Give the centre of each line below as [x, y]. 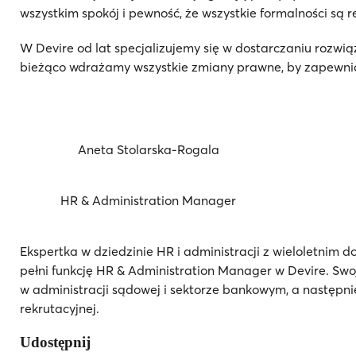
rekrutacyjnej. [60, 308]
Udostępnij [55, 342]
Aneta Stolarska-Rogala [148, 149]
